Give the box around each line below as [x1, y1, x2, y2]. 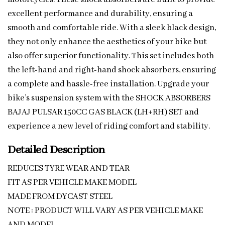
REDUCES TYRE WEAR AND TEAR [8, 163, 130, 174]
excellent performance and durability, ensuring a [8, 8, 193, 19]
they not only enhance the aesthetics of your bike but [8, 36, 206, 47]
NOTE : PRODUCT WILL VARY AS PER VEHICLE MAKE [8, 205, 203, 216]
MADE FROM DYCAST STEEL [8, 191, 113, 202]
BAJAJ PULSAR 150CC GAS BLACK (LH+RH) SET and [8, 106, 199, 118]
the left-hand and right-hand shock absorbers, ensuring [8, 64, 216, 75]
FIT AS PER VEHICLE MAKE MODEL [8, 177, 137, 188]
